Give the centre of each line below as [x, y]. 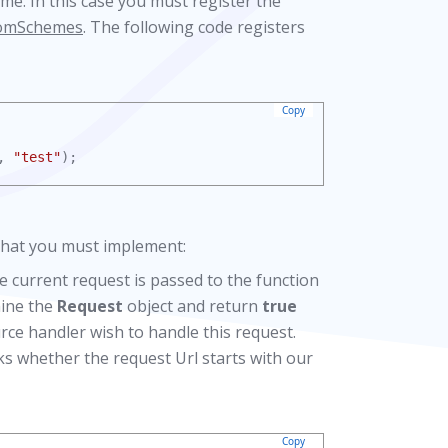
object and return [192, 306]
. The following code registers [194, 27]
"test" [37, 157]
